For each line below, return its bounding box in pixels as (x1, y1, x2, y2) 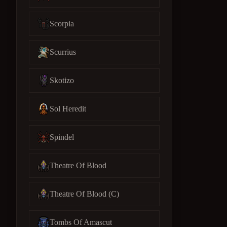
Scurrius (50, 48, 76, 56)
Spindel (50, 133, 74, 141)
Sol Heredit (50, 104, 86, 113)
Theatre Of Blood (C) (50, 190, 119, 198)
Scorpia (50, 19, 74, 28)
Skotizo (50, 76, 74, 85)
